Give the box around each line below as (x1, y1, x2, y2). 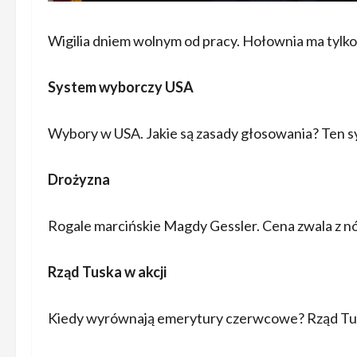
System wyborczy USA (48, 78, 194, 96)
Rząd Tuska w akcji (48, 263, 167, 280)
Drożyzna (48, 171, 110, 188)
